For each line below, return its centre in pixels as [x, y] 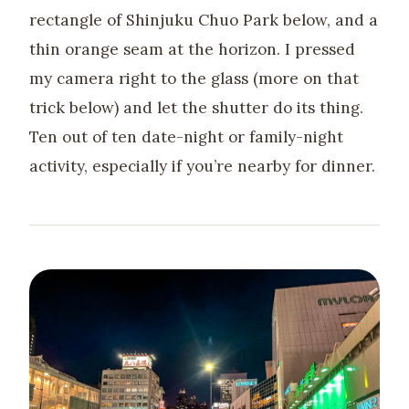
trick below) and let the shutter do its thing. [196, 107]
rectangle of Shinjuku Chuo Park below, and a [204, 20]
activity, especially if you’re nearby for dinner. [202, 166]
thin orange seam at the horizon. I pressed [192, 49]
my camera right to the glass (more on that [194, 78]
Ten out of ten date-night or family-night [186, 136]
